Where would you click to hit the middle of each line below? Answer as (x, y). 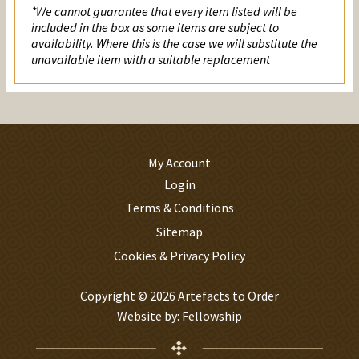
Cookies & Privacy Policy (179, 256)
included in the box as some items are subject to (155, 28)
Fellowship (212, 316)
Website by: (149, 316)
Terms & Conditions (179, 208)
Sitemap (179, 232)
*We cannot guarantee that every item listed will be (164, 12)
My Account (179, 163)
